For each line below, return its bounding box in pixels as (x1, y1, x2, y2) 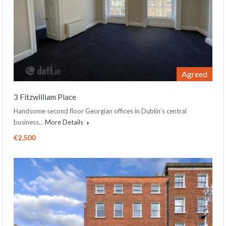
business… (14, 118, 45, 126)
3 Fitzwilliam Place (14, 92, 76, 101)
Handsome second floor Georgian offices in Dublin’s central (14, 107, 187, 115)
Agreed (182, 69, 207, 79)
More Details (45, 118, 85, 126)
